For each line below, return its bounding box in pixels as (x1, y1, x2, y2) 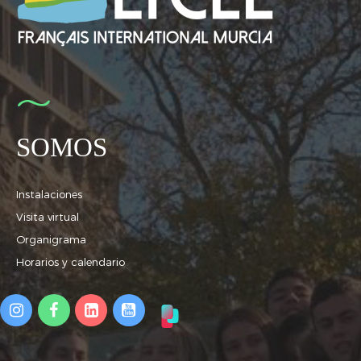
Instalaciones (16, 187, 82, 201)
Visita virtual (16, 210, 79, 223)
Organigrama (16, 232, 86, 246)
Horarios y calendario (16, 255, 125, 268)
